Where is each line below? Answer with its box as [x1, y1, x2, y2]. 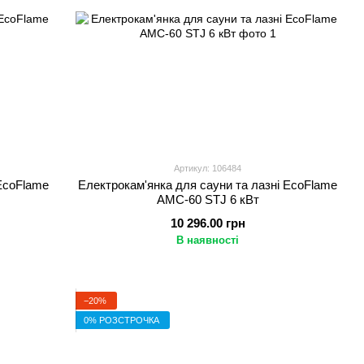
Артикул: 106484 [174, 163, 242, 173]
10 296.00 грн [170, 216, 245, 230]
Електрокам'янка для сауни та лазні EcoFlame [78, 178, 338, 192]
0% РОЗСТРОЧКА [84, 314, 160, 325]
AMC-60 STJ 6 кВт [156, 193, 259, 206]
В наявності [176, 234, 240, 246]
